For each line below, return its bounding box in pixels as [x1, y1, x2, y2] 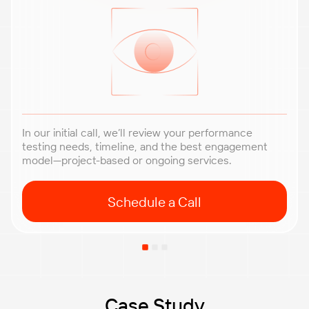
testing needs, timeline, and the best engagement [22, 139, 268, 154]
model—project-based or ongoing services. [22, 153, 232, 168]
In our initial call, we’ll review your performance [22, 126, 252, 140]
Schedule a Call [108, 192, 201, 210]
